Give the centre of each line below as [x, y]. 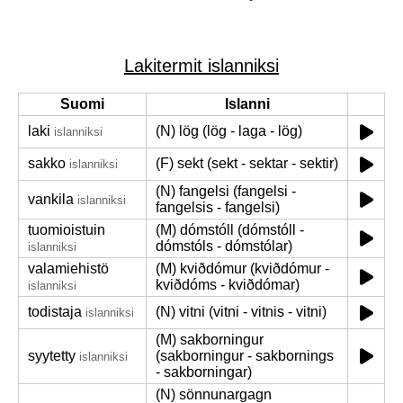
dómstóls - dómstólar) [224, 246]
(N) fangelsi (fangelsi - [226, 191]
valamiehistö [68, 269]
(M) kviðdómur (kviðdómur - [242, 269]
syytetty [52, 356]
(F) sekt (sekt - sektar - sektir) [247, 163]
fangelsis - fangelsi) [218, 207]
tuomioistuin [67, 230]
